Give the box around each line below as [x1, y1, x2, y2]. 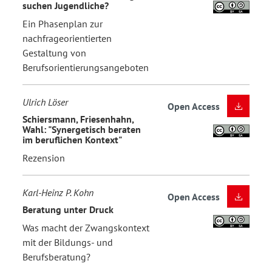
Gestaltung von [22, 46, 86, 59]
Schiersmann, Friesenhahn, [22, 113, 134, 126]
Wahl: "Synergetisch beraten [22, 123, 141, 136]
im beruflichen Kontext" [22, 134, 122, 146]
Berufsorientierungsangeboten [22, 61, 149, 73]
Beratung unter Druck [22, 203, 114, 216]
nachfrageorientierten [22, 32, 112, 44]
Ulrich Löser [22, 95, 68, 108]
